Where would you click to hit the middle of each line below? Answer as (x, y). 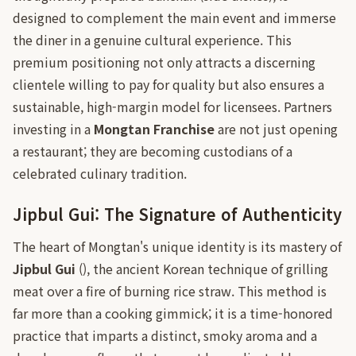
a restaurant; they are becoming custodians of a (153, 151)
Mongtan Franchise (154, 129)
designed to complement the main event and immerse (174, 17)
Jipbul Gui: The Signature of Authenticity (177, 214)
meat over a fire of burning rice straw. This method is (170, 291)
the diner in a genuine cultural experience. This (152, 40)
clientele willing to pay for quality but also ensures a (168, 84)
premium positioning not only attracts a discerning (164, 62)
